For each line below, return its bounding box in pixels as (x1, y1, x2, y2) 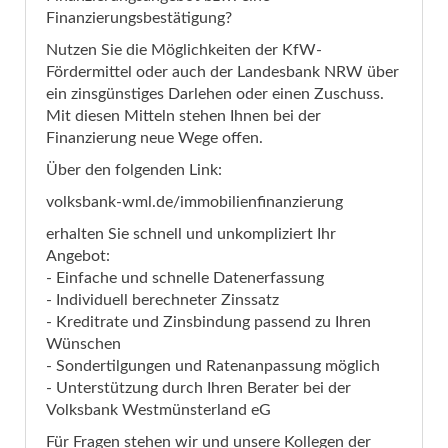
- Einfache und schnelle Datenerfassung (46, 270, 324, 287)
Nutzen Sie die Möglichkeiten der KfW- (46, 42, 322, 59)
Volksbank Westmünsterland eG (46, 402, 271, 419)
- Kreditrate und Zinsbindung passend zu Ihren (46, 314, 371, 331)
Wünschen (46, 336, 121, 353)
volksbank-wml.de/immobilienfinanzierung (46, 194, 343, 211)
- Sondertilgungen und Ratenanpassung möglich (46, 358, 380, 375)
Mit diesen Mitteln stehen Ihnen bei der (46, 108, 321, 125)
